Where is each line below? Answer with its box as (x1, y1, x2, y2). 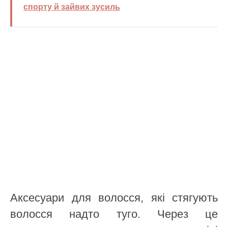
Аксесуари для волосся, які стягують (10, 191, 218, 205)
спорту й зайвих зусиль (23, 3, 120, 12)
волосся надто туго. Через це (10, 208, 218, 221)
